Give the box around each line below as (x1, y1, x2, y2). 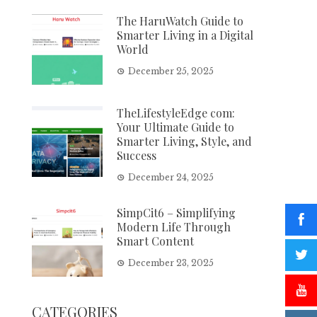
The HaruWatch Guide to (117, 13, 244, 28)
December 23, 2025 (128, 258, 214, 268)
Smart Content (117, 234, 195, 248)
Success (117, 148, 157, 163)
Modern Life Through (117, 219, 231, 234)
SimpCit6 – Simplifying (117, 205, 236, 220)
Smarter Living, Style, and (117, 134, 253, 149)
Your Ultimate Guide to (117, 120, 235, 134)
